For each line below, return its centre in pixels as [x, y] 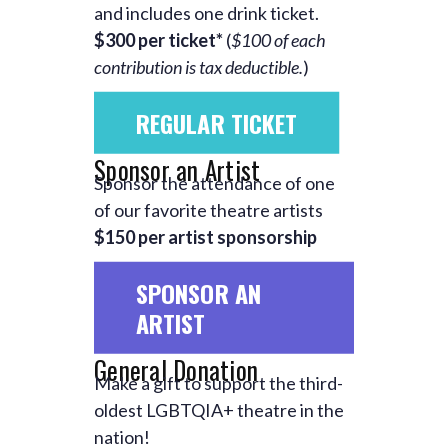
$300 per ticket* [160, 39]
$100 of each [278, 39]
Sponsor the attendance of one [214, 182]
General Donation [176, 369]
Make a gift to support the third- [218, 382]
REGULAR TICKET [217, 122]
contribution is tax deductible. [198, 66]
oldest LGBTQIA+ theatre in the [219, 409]
